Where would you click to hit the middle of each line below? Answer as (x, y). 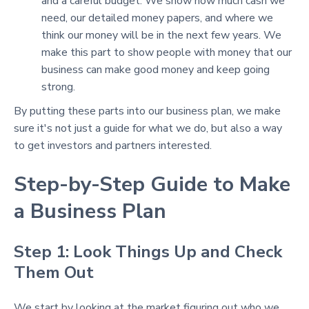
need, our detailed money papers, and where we (157, 18)
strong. (58, 87)
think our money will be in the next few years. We (161, 35)
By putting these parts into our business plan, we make (147, 111)
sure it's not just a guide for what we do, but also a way (148, 128)
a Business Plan (90, 211)
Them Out (54, 272)
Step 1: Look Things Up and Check (148, 252)
